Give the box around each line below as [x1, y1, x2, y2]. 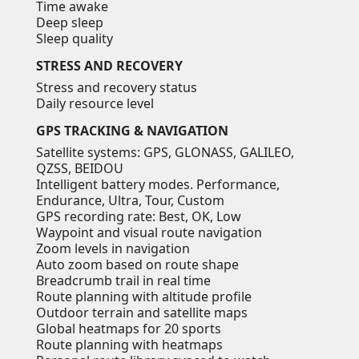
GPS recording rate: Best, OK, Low [36, 207, 241, 225]
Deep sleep [36, 13, 103, 31]
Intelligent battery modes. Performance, [36, 175, 280, 193]
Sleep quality [36, 29, 113, 47]
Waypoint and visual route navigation [36, 223, 262, 241]
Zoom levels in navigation [36, 239, 190, 257]
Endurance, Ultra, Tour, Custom [36, 191, 224, 209]
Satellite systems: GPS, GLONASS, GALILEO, [36, 143, 294, 161]
